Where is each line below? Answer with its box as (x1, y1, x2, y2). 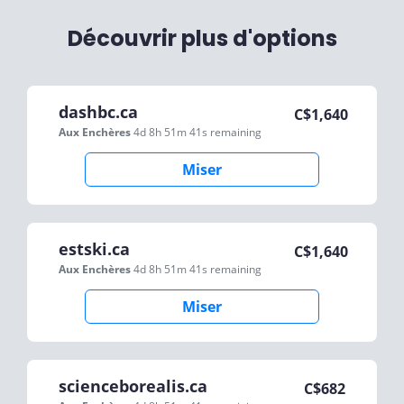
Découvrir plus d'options (67, 23, 337, 53)
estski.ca (59, 238, 130, 260)
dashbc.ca (59, 101, 138, 123)
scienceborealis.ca (59, 375, 207, 397)
